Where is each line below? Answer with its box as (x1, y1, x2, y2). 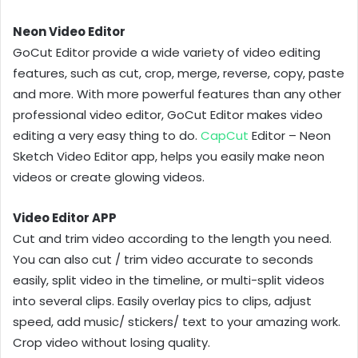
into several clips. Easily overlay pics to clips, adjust (13, 292, 312, 309)
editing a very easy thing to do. (13, 126, 201, 144)
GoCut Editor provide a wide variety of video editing (13, 43, 320, 61)
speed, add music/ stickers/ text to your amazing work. (13, 312, 340, 330)
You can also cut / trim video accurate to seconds (13, 250, 313, 268)
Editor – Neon (249, 126, 331, 144)
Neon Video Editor (13, 22, 125, 40)
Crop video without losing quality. (13, 333, 210, 351)
